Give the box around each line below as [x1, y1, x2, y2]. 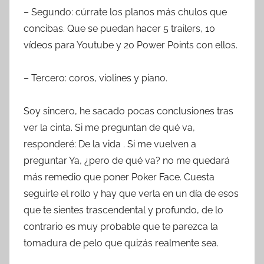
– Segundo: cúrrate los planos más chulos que [24, 6, 227, 18]
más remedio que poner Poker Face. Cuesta [24, 171, 214, 183]
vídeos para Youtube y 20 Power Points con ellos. [24, 39, 237, 51]
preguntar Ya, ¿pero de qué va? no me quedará [24, 154, 230, 166]
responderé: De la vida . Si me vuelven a [24, 138, 196, 150]
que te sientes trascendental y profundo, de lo [24, 204, 223, 216]
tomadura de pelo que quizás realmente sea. [24, 237, 219, 249]
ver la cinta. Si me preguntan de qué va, [24, 121, 195, 133]
